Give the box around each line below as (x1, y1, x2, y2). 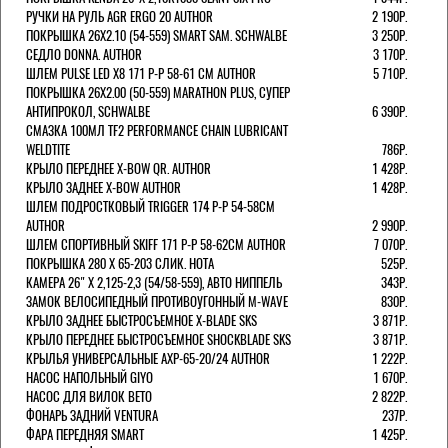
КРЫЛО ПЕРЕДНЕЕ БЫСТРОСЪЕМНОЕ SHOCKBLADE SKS (26, 329, 291, 349)
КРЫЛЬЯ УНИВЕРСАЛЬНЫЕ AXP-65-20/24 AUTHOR (26, 348, 270, 368)
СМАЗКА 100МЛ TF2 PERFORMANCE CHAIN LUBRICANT (26, 120, 288, 140)
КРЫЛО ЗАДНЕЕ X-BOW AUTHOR (26, 177, 181, 197)
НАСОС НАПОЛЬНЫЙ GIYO (26, 367, 153, 387)
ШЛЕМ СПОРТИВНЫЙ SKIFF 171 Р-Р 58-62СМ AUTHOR (26, 234, 286, 254)
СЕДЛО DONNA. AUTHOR (26, 44, 142, 64)
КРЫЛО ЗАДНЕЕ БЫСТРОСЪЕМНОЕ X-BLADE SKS (26, 310, 257, 330)
